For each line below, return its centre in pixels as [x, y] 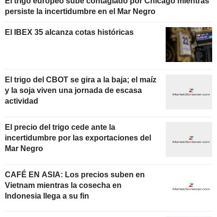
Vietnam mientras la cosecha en [63, 185]
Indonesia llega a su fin [47, 196]
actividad [22, 101]
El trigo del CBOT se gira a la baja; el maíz [81, 79]
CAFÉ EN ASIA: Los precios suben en [75, 174]
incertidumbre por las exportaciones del [78, 138]
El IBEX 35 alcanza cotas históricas [69, 32]
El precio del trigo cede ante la [60, 127]
